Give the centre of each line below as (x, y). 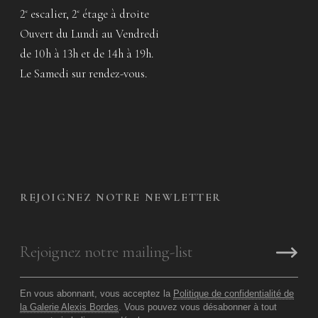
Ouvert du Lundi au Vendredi (89, 33)
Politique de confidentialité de (234, 293)
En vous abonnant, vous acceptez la (97, 293)
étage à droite (114, 13)
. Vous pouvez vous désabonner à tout (198, 307)
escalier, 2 (53, 13)
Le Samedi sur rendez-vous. (83, 73)
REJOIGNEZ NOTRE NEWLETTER (121, 197)
